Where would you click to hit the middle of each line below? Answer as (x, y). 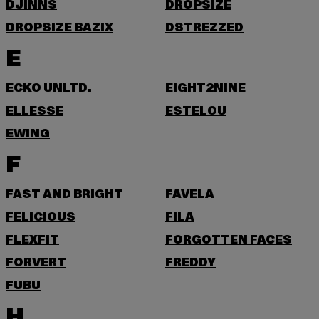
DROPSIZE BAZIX (59, 28)
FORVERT (36, 263)
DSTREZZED (204, 28)
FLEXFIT (32, 240)
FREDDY (190, 263)
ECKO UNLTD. (49, 88)
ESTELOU (196, 111)
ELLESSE (35, 111)
